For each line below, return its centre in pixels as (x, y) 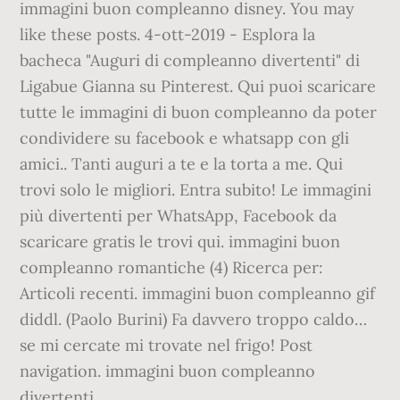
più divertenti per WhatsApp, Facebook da (179, 216)
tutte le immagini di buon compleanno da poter (199, 112)
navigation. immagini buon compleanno (168, 371)
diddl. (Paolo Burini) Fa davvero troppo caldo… (194, 319)
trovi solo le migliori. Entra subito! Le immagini (196, 190)
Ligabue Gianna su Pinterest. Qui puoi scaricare (198, 86)
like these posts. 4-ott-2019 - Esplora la (168, 34)
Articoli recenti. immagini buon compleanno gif (198, 293)
